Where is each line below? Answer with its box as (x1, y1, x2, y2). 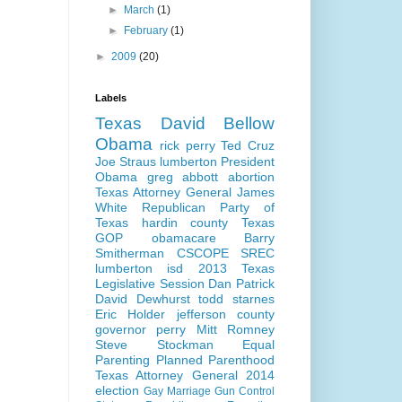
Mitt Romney (196, 322, 275, 337)
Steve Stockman (95, 337, 214, 353)
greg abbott (146, 170, 219, 185)
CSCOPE (176, 246, 229, 261)
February (124, 24, 171, 38)
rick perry (159, 138, 215, 153)
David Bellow (160, 114, 275, 134)
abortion (228, 170, 275, 185)
